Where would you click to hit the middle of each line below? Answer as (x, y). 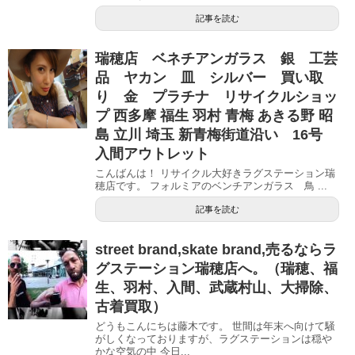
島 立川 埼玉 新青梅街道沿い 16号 (209, 134)
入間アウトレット (152, 153)
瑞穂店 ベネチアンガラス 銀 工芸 (216, 58)
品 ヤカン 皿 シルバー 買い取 (209, 77)
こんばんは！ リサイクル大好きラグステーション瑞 (215, 173)
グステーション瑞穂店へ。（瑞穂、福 (216, 268)
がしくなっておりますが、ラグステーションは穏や (214, 338)
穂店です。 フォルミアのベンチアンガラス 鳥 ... (211, 185)
